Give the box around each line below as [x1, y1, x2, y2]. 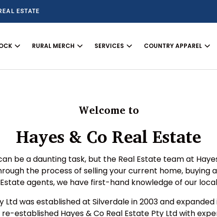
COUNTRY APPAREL [144, 42, 202, 50]
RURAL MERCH [32, 42, 75, 50]
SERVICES [94, 42, 124, 50]
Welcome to [78, 102, 139, 119]
